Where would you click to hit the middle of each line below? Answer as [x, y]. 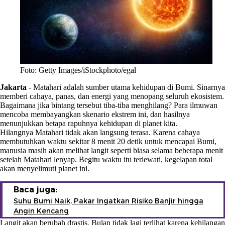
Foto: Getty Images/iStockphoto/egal [78, 70]
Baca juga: [35, 189]
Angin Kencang [41, 211]
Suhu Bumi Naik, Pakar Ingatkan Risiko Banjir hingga [108, 201]
